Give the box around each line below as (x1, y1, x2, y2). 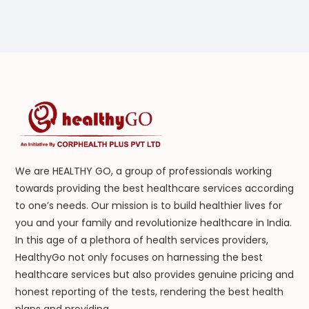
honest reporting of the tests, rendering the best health (14, 285, 283, 299)
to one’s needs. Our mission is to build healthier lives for (14, 199, 282, 213)
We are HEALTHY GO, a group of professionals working (14, 164, 272, 179)
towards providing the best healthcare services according (14, 181, 294, 196)
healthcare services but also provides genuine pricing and (14, 268, 294, 282)
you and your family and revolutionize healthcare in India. (14, 216, 292, 230)
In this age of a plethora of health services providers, (14, 233, 268, 248)
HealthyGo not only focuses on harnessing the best (14, 250, 263, 265)
